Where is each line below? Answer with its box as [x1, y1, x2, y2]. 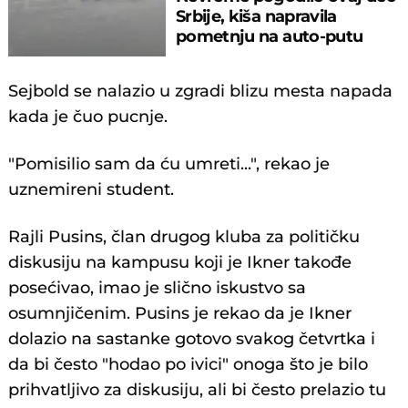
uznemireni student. [8, 178, 175, 199]
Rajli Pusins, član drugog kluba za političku [8, 226, 361, 247]
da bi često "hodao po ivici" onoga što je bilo [8, 353, 369, 374]
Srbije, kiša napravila [175, 6, 337, 26]
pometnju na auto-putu [175, 26, 363, 46]
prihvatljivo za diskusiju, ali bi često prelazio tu [8, 379, 387, 400]
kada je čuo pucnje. [8, 106, 168, 127]
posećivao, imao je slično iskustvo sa [8, 277, 307, 298]
